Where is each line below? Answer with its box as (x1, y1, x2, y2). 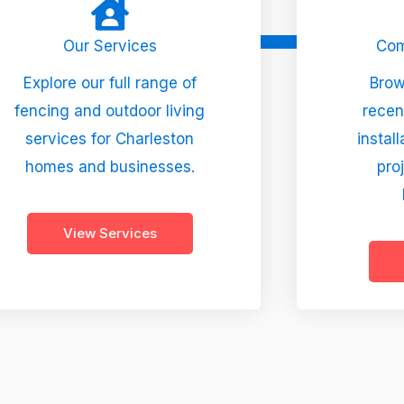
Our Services (62, 36, 157, 55)
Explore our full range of (23, 73, 197, 92)
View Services (62, 224, 157, 242)
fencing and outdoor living (14, 101, 206, 120)
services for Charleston (25, 129, 195, 148)
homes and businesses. (24, 157, 195, 176)
